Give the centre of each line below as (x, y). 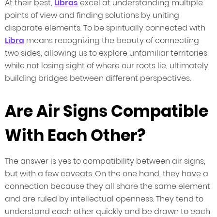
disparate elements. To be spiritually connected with (105, 28)
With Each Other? (75, 136)
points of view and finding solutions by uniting (92, 15)
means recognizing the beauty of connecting (112, 41)
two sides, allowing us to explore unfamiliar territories (106, 53)
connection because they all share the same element (108, 186)
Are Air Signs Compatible (107, 111)
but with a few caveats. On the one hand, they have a (107, 174)
